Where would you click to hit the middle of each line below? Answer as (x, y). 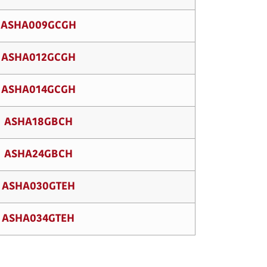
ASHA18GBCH (38, 122)
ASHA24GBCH (38, 155)
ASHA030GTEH (38, 187)
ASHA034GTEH (38, 219)
